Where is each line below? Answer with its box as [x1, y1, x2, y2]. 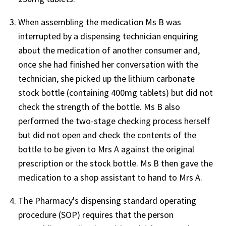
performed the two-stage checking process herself [18, 115, 210, 127]
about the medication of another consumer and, [18, 44, 200, 56]
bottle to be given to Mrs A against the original [18, 143, 194, 155]
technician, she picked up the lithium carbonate [18, 72, 195, 84]
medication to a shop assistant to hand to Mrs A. [18, 171, 204, 183]
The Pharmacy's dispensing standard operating [18, 194, 196, 206]
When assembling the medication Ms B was [18, 16, 181, 28]
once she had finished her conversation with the [18, 58, 198, 70]
